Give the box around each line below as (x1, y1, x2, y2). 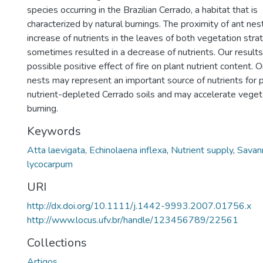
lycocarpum (27, 158, 73, 171)
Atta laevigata (27, 144, 85, 157)
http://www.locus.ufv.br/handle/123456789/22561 (27, 214, 238, 227)
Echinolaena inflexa (89, 144, 167, 157)
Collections (27, 235, 87, 251)
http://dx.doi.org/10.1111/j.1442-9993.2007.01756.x (27, 200, 251, 213)
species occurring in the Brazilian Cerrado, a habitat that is (27, 4, 258, 16)
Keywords (27, 123, 81, 139)
